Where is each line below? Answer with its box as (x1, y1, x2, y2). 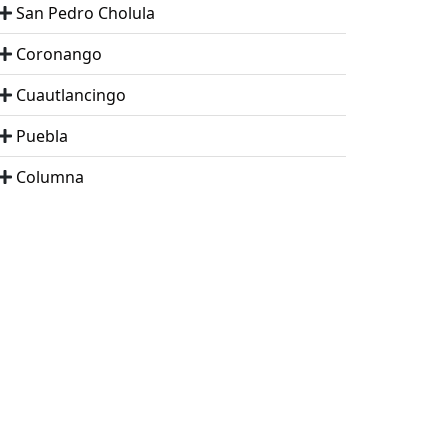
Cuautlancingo (16, 83, 126, 106)
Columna (16, 165, 84, 188)
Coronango (16, 42, 102, 65)
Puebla (16, 124, 68, 147)
